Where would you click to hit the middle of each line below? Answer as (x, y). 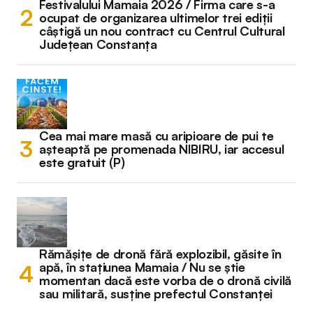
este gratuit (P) (82, 162)
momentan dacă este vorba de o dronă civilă (165, 281)
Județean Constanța (98, 44)
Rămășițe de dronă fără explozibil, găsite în (160, 254)
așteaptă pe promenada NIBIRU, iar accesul (162, 149)
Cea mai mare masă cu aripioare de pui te (156, 136)
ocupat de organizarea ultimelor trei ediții (156, 18)
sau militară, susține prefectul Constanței (156, 294)
